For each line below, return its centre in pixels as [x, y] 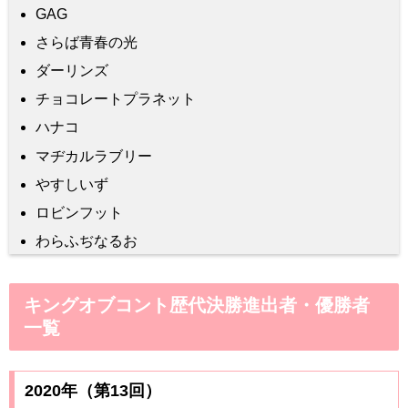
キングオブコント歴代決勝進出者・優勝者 [197, 306]
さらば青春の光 [87, 42]
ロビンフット [80, 212]
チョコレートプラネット [116, 99]
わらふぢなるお [87, 241]
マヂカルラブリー [94, 156]
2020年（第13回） [92, 391]
